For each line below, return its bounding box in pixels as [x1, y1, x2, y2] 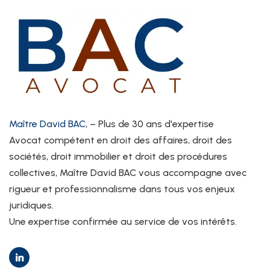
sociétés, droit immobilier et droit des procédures [9, 151, 227, 163]
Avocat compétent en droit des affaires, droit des [9, 134, 232, 146]
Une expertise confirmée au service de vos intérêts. [9, 216, 237, 228]
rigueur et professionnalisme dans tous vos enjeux [9, 183, 235, 195]
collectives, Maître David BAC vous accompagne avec [9, 167, 246, 179]
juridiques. [9, 199, 54, 212]
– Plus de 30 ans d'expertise [87, 118, 214, 130]
